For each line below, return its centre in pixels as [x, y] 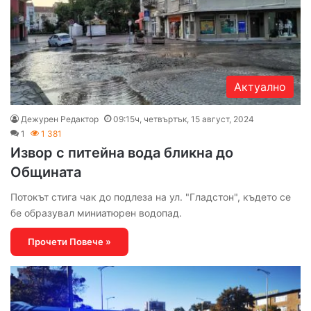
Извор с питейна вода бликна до [122, 152]
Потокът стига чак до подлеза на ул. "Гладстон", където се [151, 196]
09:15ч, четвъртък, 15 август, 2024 [184, 119]
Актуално [260, 86]
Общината [46, 172]
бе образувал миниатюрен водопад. [98, 212]
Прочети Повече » [69, 241]
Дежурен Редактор [60, 119]
